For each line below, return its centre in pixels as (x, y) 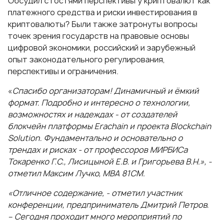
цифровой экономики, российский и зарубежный (102, 48)
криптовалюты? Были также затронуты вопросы (103, 24)
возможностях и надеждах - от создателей (93, 115)
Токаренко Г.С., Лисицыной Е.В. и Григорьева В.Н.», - (110, 162)
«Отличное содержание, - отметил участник (95, 193)
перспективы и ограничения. (64, 71)
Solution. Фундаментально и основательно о (95, 138)
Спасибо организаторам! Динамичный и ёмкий (106, 91)
